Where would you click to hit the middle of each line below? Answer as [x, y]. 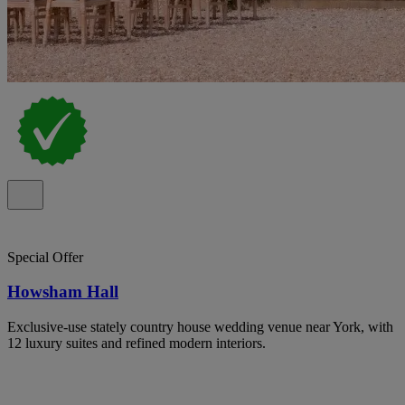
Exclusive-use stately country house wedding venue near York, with [200, 327]
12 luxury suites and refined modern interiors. [137, 344]
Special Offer [45, 257]
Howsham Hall [63, 292]
